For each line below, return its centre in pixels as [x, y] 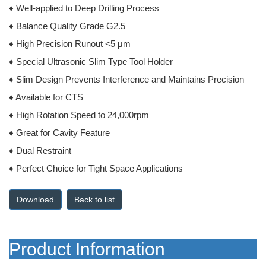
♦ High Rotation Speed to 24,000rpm [79, 115]
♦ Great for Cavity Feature [59, 133]
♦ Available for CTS [46, 97]
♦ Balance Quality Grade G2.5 [67, 26]
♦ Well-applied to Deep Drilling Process [84, 8]
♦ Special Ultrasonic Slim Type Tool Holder [91, 61]
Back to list [94, 199]
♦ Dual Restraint [40, 151]
